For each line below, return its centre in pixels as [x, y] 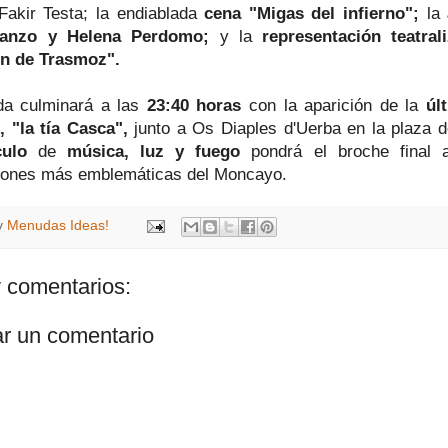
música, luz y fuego [154, 150]
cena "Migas [254, 12]
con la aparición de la [333, 104]
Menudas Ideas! [58, 226]
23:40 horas [194, 104]
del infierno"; [365, 12]
